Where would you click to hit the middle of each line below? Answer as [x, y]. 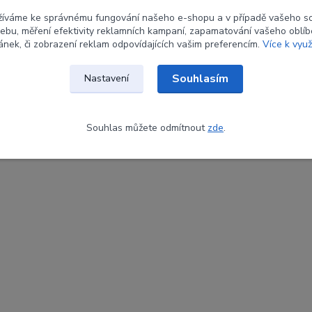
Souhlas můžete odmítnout [147, 127]
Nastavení [106, 78]
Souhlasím [200, 78]
